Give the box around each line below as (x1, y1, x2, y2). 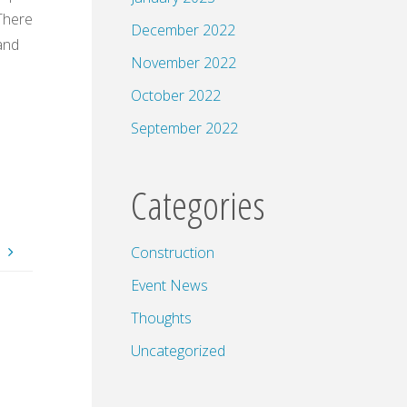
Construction (131, 243, 214, 263)
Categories (131, 178, 265, 233)
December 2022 (131, 20, 235, 41)
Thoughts (131, 308, 192, 329)
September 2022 (131, 118, 238, 139)
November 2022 (131, 53, 236, 74)
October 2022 (131, 85, 221, 106)
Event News (131, 275, 208, 296)
